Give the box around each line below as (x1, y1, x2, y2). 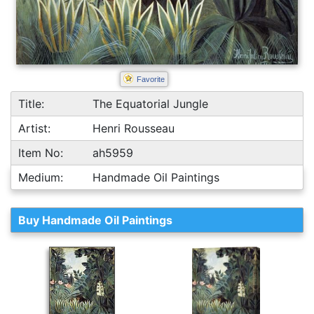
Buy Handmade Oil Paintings (18, 213, 172, 227)
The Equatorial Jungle (93, 97, 209, 111)
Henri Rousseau (93, 121, 175, 135)
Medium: (18, 170, 63, 184)
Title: (18, 97, 44, 111)
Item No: (18, 146, 63, 160)
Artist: (18, 121, 50, 135)
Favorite (136, 75, 165, 83)
